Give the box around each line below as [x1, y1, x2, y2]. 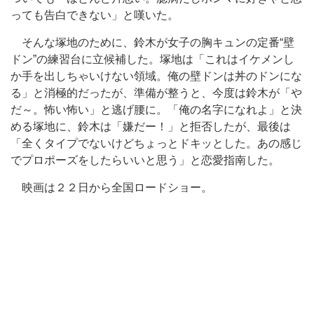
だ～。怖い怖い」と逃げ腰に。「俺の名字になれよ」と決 [11, 104, 302, 116]
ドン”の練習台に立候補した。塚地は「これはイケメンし [11, 53, 294, 65]
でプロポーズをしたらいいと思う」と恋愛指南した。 [11, 154, 280, 166]
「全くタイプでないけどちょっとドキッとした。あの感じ [11, 137, 302, 149]
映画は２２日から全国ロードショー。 [11, 182, 212, 193]
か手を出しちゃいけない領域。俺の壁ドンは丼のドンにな [11, 70, 302, 82]
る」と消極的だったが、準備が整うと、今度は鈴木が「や [11, 87, 302, 99]
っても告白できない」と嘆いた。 [11, 9, 179, 21]
